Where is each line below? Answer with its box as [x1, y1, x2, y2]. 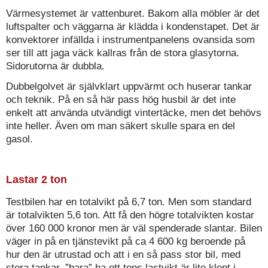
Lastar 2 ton [6, 173, 67, 186]
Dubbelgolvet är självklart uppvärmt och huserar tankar [6, 81, 252, 93]
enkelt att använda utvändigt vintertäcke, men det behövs [6, 107, 261, 119]
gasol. [6, 133, 33, 145]
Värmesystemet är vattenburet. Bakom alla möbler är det [6, 8, 260, 20]
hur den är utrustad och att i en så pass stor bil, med [6, 249, 240, 261]
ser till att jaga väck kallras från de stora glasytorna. [6, 47, 239, 59]
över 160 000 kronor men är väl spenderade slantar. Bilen [6, 223, 262, 234]
